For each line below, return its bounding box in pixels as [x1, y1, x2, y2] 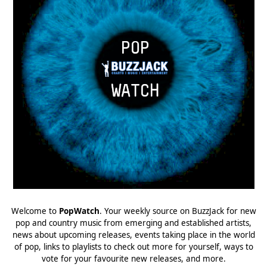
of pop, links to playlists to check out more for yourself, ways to [14, 241, 253, 252]
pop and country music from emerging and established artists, [15, 217, 252, 228]
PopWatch [58, 205, 100, 216]
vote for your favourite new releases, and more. [41, 253, 226, 264]
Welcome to [11, 205, 59, 216]
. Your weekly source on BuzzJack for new [99, 205, 256, 216]
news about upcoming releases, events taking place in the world [12, 229, 255, 240]
